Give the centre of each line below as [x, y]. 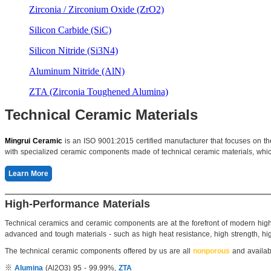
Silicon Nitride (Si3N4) [73, 50]
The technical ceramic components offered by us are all [98, 251]
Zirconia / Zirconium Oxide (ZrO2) [96, 9]
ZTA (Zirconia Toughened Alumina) [99, 91]
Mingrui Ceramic [34, 141]
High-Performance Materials [77, 204]
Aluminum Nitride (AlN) [77, 71]
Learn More [28, 173]
